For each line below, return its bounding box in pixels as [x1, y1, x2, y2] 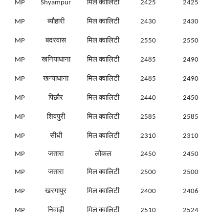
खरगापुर [45, 188, 66, 196]
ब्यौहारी [47, 18, 65, 26]
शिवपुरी [46, 113, 65, 121]
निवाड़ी [47, 207, 64, 215]
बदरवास [45, 37, 66, 45]
